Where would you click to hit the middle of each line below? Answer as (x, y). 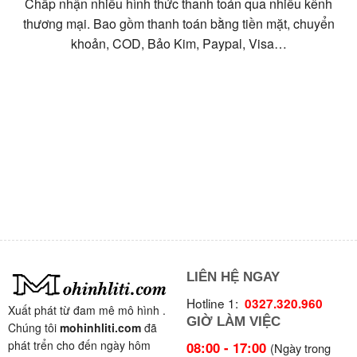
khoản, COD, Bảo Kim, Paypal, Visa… (178, 44)
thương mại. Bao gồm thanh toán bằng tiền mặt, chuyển (178, 24)
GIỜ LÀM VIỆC (233, 321)
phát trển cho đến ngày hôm (79, 345)
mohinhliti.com (100, 328)
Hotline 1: (216, 302)
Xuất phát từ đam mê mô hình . (87, 310)
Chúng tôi (34, 328)
